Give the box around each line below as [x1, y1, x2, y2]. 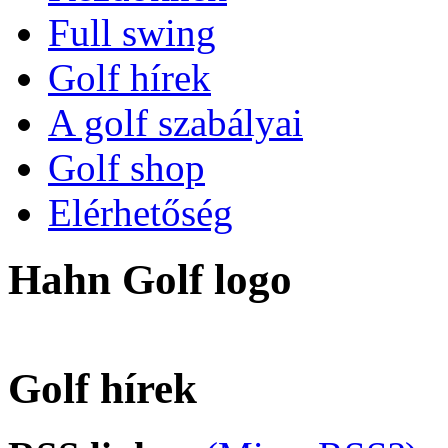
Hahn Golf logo [8, 256, 292, 304]
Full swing [48, 11, 216, 55]
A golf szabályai [48, 101, 303, 145]
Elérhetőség [48, 191, 233, 235]
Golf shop [48, 146, 205, 190]
